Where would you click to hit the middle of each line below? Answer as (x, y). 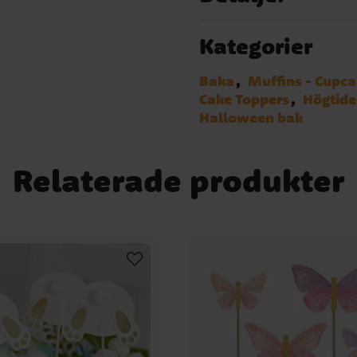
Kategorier (256, 46)
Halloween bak (251, 118)
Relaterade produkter (178, 181)
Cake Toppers (245, 100)
